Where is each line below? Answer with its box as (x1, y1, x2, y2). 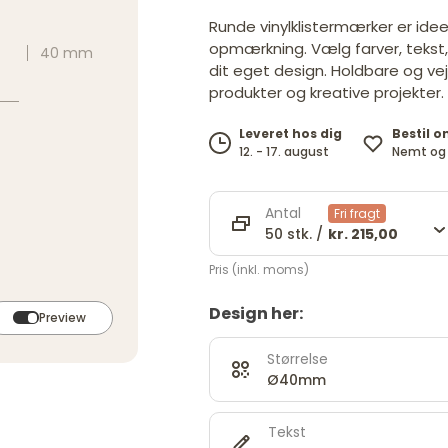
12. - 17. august (239, 143, 329, 161)
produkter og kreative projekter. (209, 81, 444, 103)
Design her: (209, 302, 303, 326)
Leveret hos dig (239, 125, 342, 143)
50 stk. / (265, 223, 323, 244)
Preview (38, 308, 86, 326)
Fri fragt (334, 204, 380, 222)
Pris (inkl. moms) (209, 261, 309, 279)
